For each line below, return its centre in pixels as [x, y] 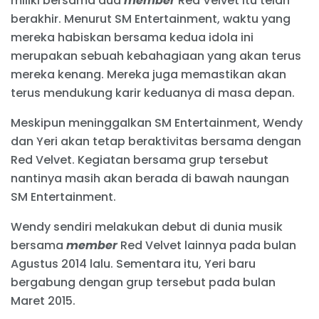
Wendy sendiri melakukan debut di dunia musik [147, 227]
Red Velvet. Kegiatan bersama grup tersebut [140, 160]
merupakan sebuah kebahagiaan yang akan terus [156, 56]
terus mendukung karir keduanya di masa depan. [153, 93]
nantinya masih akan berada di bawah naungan [150, 179]
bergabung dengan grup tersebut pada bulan [143, 283]
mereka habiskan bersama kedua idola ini [132, 38]
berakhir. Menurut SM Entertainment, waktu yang [151, 19]
